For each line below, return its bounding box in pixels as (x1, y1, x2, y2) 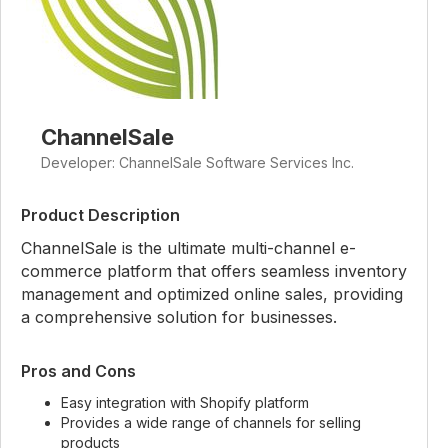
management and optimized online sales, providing (21, 284, 403, 304)
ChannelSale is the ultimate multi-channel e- (21, 238, 356, 258)
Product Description (21, 205, 180, 225)
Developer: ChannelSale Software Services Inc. (41, 154, 354, 171)
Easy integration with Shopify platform (61, 394, 309, 411)
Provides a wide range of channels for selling (61, 414, 361, 431)
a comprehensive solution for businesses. (21, 307, 337, 327)
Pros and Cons (21, 361, 136, 381)
